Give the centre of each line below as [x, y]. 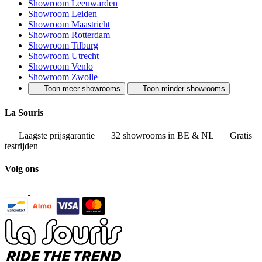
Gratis [240, 135]
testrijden [21, 146]
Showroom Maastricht [69, 25]
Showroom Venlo [61, 67]
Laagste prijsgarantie [57, 135]
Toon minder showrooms [184, 89]
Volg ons [22, 169]
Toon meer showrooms [82, 89]
